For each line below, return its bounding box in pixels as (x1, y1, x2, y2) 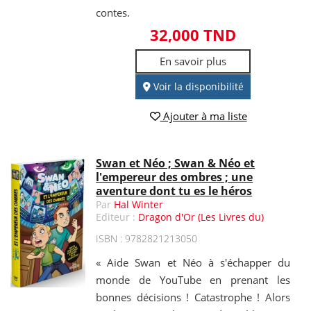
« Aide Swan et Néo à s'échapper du (96, 255, 290, 270)
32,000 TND (150, 24, 237, 45)
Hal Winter (114, 198, 164, 212)
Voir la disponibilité (150, 79, 244, 93)
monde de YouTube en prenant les (96, 273, 290, 287)
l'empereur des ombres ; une (96, 169, 253, 185)
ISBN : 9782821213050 (96, 232, 198, 246)
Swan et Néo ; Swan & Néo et (96, 155, 255, 171)
